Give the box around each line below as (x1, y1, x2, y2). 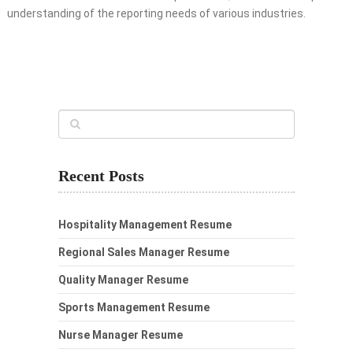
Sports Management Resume (58, 301, 210, 314)
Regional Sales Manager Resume (58, 246, 229, 259)
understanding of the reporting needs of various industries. (6, 7, 306, 20)
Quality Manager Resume (58, 273, 188, 287)
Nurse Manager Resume (58, 329, 183, 342)
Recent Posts (58, 167, 144, 185)
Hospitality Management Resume (58, 218, 232, 232)
